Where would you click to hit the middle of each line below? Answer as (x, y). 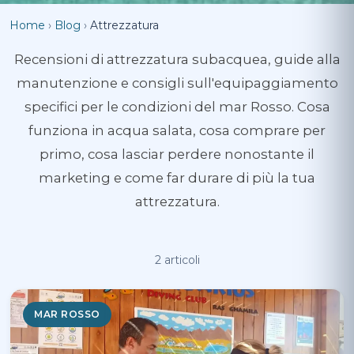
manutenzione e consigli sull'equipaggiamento (177, 83)
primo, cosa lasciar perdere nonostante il (177, 154)
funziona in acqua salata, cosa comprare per (177, 131)
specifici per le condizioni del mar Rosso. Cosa (177, 107)
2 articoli (177, 260)
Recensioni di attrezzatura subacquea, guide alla (177, 60)
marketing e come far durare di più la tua (177, 178)
